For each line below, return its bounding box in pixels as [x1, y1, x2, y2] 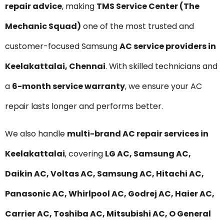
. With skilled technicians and [105, 60, 217, 72]
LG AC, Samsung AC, [105, 147, 191, 159]
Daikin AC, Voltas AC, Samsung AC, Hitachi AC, [5, 167, 204, 179]
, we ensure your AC [125, 80, 202, 92]
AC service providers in [119, 40, 216, 52]
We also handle [5, 127, 67, 139]
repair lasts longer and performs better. [5, 100, 163, 112]
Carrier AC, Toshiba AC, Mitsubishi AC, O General [5, 207, 211, 219]
